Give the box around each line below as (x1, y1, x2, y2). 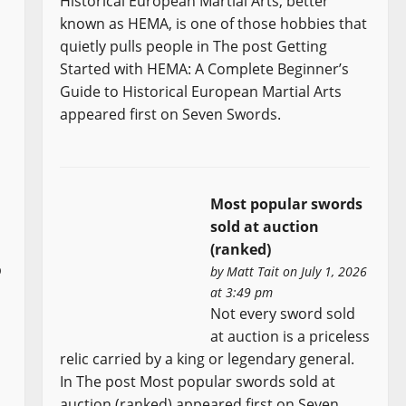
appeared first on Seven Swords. (60, 103, 282, 124)
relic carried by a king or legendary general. (60, 348, 355, 369)
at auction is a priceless (210, 325, 371, 346)
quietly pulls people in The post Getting (60, 35, 328, 56)
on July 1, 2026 (279, 262, 368, 280)
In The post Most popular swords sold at (60, 371, 336, 391)
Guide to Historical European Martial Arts (60, 81, 343, 101)
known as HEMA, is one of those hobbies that (60, 13, 368, 34)
